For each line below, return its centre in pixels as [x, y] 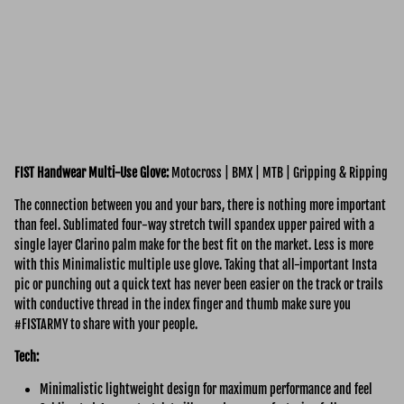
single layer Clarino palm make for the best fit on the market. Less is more [194, 244]
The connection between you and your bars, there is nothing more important [200, 205]
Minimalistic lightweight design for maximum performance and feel [206, 389]
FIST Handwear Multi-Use [77, 172]
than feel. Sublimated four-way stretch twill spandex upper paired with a [194, 225]
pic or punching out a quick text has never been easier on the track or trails [199, 284]
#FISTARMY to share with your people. [106, 324]
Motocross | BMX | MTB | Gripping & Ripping [280, 172]
